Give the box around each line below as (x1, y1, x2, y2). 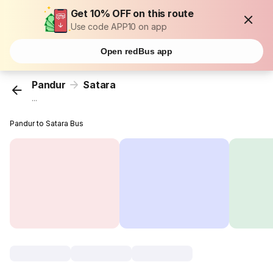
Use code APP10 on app (70, 21, 167, 32)
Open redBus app (100, 46, 173, 56)
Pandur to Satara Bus (10, 119, 84, 129)
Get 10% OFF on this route (70, 7, 194, 19)
